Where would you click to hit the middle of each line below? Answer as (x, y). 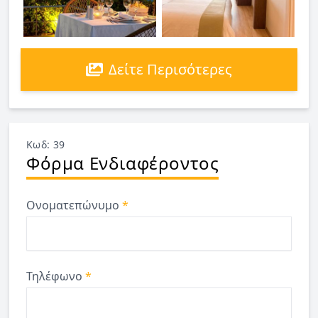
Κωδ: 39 (46, 144)
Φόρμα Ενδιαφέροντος (123, 163)
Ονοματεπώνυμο (74, 205)
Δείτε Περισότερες (170, 69)
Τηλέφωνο (56, 276)
